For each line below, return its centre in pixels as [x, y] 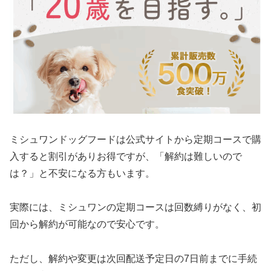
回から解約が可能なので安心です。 [87, 224]
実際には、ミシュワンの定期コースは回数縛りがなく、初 [135, 207]
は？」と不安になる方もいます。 [82, 173]
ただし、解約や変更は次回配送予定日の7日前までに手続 [133, 259]
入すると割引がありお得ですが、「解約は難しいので [126, 156]
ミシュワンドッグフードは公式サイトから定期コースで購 [135, 139]
